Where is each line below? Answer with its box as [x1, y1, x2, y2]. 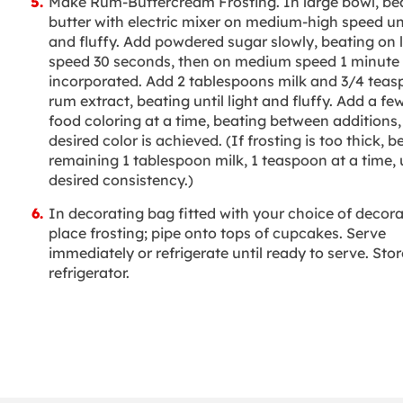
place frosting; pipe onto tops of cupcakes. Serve [48, 224, 386, 243]
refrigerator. [48, 264, 130, 282]
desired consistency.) [48, 171, 193, 190]
